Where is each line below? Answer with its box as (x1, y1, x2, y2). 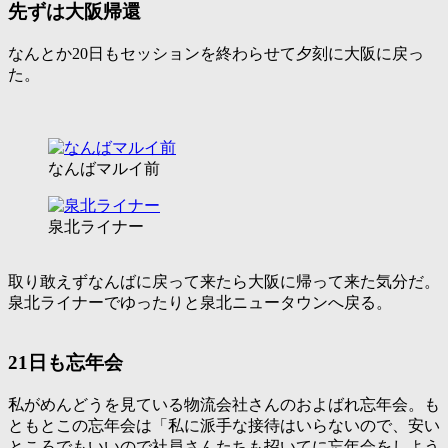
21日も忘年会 (8, 352, 123, 374)
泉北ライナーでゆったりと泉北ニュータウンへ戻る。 (8, 293, 392, 311)
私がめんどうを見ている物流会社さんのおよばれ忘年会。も (8, 396, 440, 414)
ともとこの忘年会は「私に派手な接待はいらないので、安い (8, 417, 440, 435)
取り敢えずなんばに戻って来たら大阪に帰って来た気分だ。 (8, 272, 440, 290)
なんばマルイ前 (48, 159, 160, 177)
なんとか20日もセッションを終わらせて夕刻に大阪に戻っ (8, 44, 424, 62)
